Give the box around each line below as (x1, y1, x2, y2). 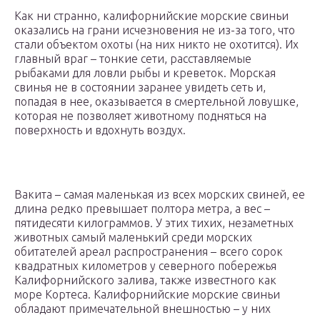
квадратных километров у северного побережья (14, 259, 276, 273)
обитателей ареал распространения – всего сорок (14, 245, 283, 259)
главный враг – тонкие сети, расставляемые (14, 52, 251, 66)
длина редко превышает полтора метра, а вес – (14, 202, 270, 216)
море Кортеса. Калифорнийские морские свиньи (14, 288, 280, 301)
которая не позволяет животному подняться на (14, 109, 266, 123)
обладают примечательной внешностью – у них (14, 302, 271, 316)
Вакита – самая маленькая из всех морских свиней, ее (14, 188, 305, 201)
